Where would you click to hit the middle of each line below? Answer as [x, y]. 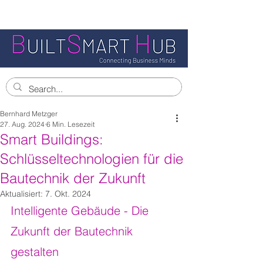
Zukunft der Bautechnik [73, 231]
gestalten [35, 252]
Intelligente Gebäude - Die [81, 210]
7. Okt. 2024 [68, 194]
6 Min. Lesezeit [70, 124]
